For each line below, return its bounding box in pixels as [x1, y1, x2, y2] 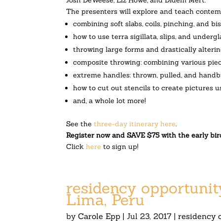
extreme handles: [73, 70, 133, 79]
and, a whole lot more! [73, 96, 147, 105]
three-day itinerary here [94, 119, 176, 128]
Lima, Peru [66, 189, 145, 210]
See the [66, 119, 94, 128]
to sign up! [101, 142, 139, 151]
